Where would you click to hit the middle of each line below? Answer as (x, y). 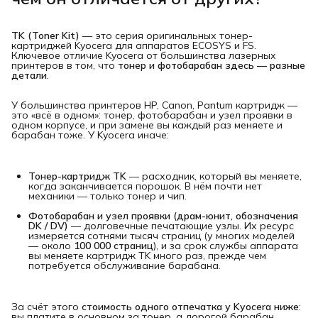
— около (51, 245)
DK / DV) (48, 225)
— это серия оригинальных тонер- (166, 35)
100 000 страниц (114, 245)
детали (29, 75)
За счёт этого (46, 306)
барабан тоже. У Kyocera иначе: (90, 135)
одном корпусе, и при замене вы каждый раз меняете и (147, 125)
